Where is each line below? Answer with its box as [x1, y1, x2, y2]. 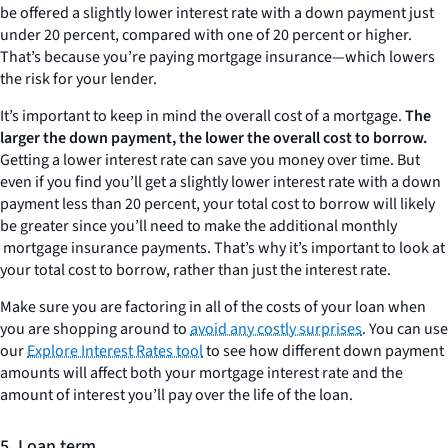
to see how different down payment [203, 340, 444, 363]
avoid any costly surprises [190, 318, 362, 341]
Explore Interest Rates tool [27, 340, 203, 363]
